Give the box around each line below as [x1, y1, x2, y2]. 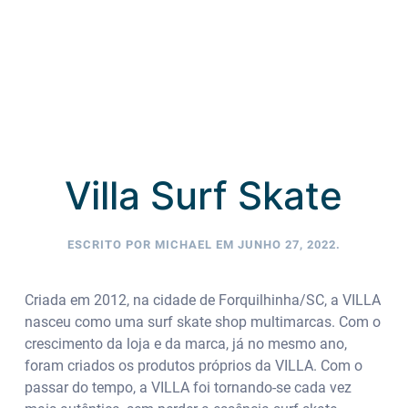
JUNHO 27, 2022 [237, 237, 336, 251]
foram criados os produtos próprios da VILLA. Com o [24, 356, 362, 374]
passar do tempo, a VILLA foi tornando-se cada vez [24, 378, 352, 396]
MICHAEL [154, 237, 212, 251]
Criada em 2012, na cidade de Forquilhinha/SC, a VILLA [24, 291, 381, 309]
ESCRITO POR [66, 237, 155, 251]
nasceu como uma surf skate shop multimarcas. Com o [24, 312, 381, 331]
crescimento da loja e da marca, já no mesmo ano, [24, 334, 347, 352]
